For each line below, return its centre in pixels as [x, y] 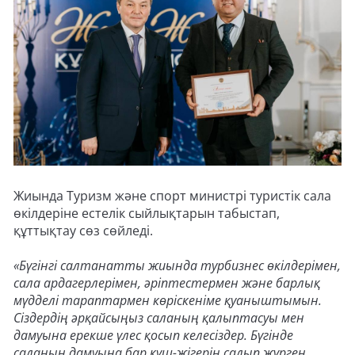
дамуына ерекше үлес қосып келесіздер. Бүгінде [153, 335]
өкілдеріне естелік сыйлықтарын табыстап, [147, 213]
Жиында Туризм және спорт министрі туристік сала [172, 196]
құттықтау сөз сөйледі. [83, 231]
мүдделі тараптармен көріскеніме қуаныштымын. [168, 300]
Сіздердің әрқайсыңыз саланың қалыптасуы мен [159, 318]
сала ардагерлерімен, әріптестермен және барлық [167, 283]
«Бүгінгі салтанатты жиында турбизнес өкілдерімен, [177, 265]
